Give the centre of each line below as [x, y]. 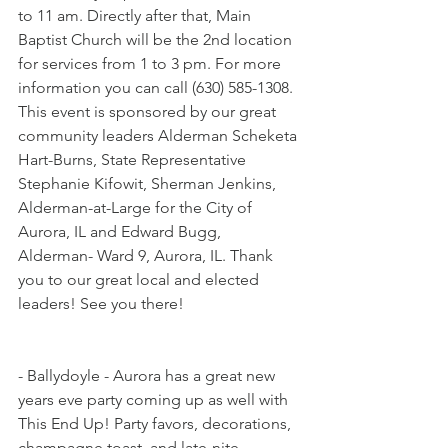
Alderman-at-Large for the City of [137, 208]
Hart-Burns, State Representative [134, 160]
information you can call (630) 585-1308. [157, 88]
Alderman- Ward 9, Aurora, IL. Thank [147, 256]
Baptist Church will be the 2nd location [157, 40]
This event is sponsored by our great [149, 112]
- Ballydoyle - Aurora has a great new [148, 376]
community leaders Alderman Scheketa [159, 136]
